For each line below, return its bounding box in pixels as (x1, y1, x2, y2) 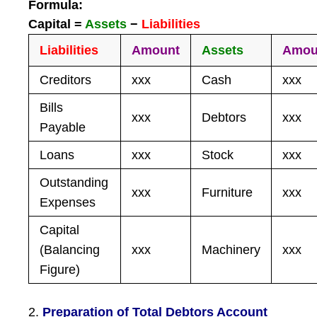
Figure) (40, 263, 81, 277)
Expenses (40, 195, 96, 209)
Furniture (202, 185, 253, 200)
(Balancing (40, 243, 100, 257)
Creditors (40, 73, 92, 87)
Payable (40, 120, 86, 134)
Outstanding (40, 175, 109, 190)
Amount (132, 43, 180, 57)
